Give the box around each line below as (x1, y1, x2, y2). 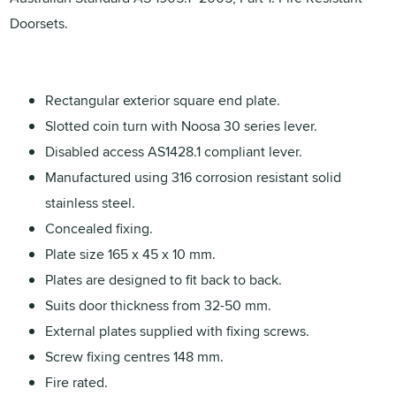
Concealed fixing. (45, 217, 154, 239)
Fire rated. (45, 371, 109, 392)
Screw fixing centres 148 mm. (45, 346, 225, 367)
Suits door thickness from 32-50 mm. (45, 294, 272, 316)
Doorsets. (10, 12, 69, 34)
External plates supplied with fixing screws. (45, 320, 310, 341)
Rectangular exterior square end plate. (45, 89, 281, 110)
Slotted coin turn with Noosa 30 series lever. (45, 115, 318, 136)
